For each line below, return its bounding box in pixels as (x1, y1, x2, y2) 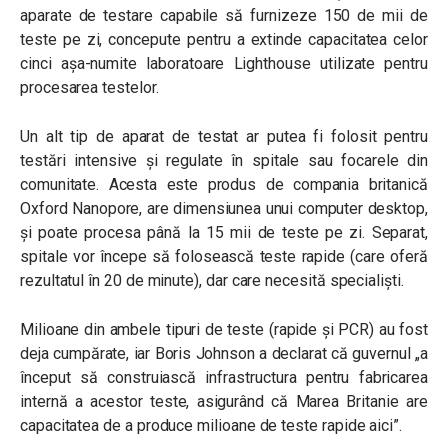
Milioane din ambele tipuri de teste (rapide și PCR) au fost (20, 320, 428, 339)
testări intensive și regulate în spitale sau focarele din (20, 151, 428, 170)
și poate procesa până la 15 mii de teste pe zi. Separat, (20, 223, 428, 242)
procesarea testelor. (20, 78, 159, 97)
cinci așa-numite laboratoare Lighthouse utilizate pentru (20, 54, 428, 73)
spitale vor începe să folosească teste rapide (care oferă (20, 247, 428, 266)
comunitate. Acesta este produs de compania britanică (20, 175, 428, 194)
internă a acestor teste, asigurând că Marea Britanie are (20, 392, 428, 411)
